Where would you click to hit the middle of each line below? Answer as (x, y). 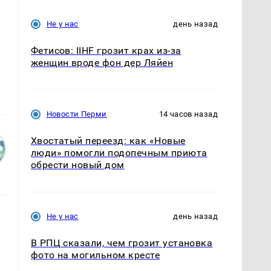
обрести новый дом (77, 165)
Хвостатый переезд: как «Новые (108, 141)
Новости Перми (77, 114)
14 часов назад (188, 114)
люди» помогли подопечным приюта (119, 153)
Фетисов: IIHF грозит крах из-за (106, 51)
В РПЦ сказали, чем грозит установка (122, 243)
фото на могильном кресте (95, 255)
